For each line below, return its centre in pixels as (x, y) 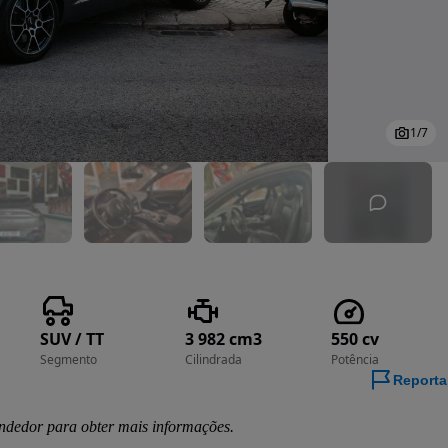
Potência (354, 359)
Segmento (68, 359)
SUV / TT (71, 339)
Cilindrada (214, 359)
